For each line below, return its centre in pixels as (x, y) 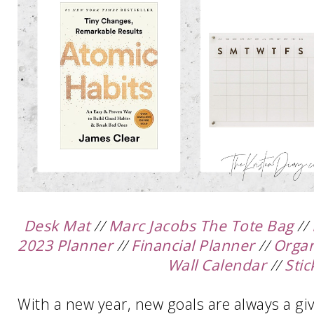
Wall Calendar (217, 265)
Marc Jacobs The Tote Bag (201, 226)
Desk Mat (57, 226)
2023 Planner (65, 246)
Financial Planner (193, 246)
